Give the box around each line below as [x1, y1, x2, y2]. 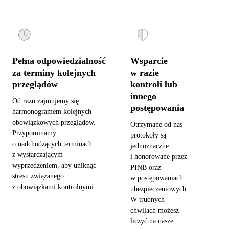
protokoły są [130, 131, 166, 139]
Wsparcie [130, 55, 168, 66]
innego [130, 90, 156, 101]
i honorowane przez [130, 152, 187, 161]
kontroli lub [130, 79, 177, 89]
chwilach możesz [130, 206, 179, 214]
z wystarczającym [12, 150, 63, 158]
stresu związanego [12, 172, 64, 180]
